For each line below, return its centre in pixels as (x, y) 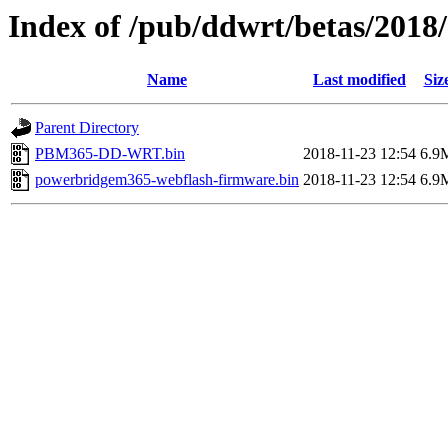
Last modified (359, 80)
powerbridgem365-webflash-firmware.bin (167, 180)
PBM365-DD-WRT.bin (110, 154)
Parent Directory (87, 128)
